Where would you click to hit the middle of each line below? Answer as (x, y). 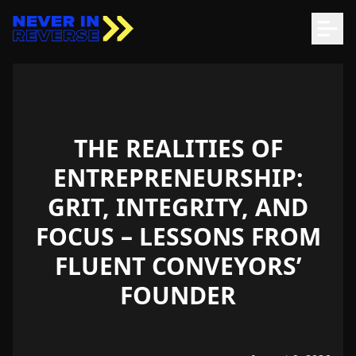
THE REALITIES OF (178, 148)
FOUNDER (178, 295)
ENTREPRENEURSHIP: (178, 178)
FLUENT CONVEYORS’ (178, 266)
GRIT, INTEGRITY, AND (178, 207)
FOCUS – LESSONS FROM (178, 236)
